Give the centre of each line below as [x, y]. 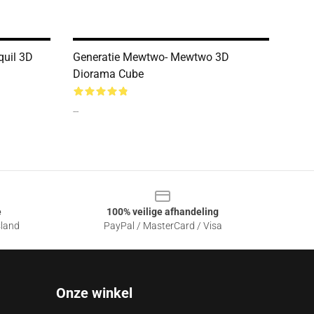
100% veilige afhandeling [163, 212]
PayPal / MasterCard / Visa [163, 226]
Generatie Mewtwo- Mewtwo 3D [151, 57]
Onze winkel [94, 293]
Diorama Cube [108, 74]
